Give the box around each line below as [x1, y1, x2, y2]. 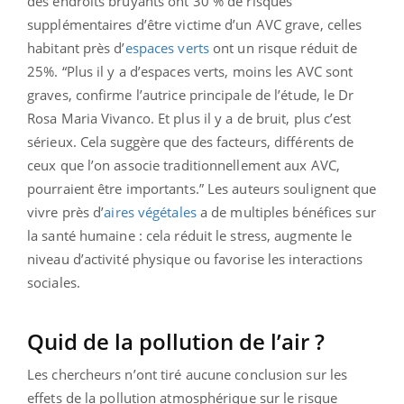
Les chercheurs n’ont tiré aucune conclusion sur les [27, 365, 348, 384]
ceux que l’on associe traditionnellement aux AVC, [27, 156, 340, 175]
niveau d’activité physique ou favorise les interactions [27, 250, 363, 269]
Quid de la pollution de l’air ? [27, 326, 325, 357]
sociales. [27, 273, 80, 292]
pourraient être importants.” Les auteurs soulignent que [27, 179, 377, 198]
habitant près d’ [27, 39, 125, 58]
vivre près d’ [27, 203, 105, 222]
